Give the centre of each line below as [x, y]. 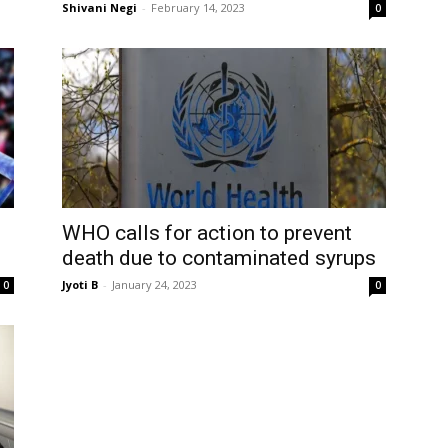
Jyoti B [80, 284]
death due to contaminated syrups [219, 258]
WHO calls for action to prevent [207, 233]
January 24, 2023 [154, 284]
